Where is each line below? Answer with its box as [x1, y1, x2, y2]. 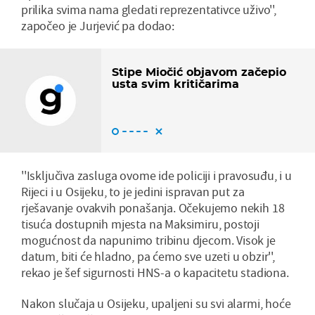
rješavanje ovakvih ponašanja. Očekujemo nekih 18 [21, 199, 285, 216]
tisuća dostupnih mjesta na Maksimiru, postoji [21, 215, 259, 232]
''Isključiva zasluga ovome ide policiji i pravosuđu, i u [21, 167, 292, 184]
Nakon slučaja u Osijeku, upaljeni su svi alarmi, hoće [21, 295, 291, 311]
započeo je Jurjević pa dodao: [21, 17, 174, 34]
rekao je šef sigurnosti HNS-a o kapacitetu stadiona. [21, 264, 289, 281]
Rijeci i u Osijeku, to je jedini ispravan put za [21, 183, 245, 200]
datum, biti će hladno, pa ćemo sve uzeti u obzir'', [21, 247, 275, 264]
